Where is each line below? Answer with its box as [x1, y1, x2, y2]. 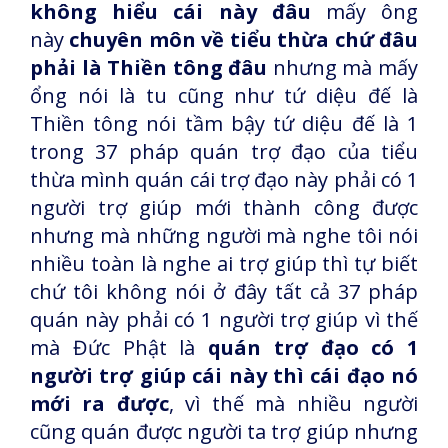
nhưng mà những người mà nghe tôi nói [30, 222, 418, 249]
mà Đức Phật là [30, 334, 208, 361]
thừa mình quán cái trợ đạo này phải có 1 [30, 166, 418, 193]
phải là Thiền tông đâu [30, 54, 268, 81]
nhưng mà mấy [267, 54, 419, 81]
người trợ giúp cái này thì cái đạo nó [30, 362, 418, 389]
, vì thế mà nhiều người [168, 390, 419, 417]
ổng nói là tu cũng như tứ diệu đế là [30, 82, 418, 109]
